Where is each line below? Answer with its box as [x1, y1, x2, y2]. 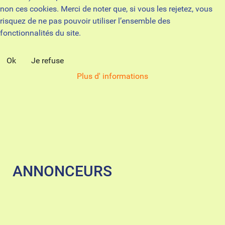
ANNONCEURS [13, 162, 112, 180]
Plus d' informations [77, 71, 148, 81]
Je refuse [31, 55, 64, 65]
